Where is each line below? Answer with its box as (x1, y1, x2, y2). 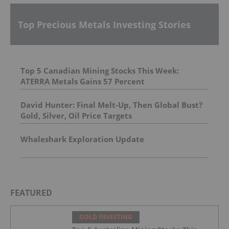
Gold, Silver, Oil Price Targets (20, 110, 132, 121)
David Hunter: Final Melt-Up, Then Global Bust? (20, 100, 202, 110)
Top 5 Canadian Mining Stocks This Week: (20, 65, 179, 76)
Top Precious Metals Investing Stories (18, 18, 191, 31)
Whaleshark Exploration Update (20, 134, 144, 145)
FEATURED (10, 187, 52, 199)
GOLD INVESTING (79, 213, 132, 222)
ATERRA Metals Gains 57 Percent (20, 76, 145, 87)
